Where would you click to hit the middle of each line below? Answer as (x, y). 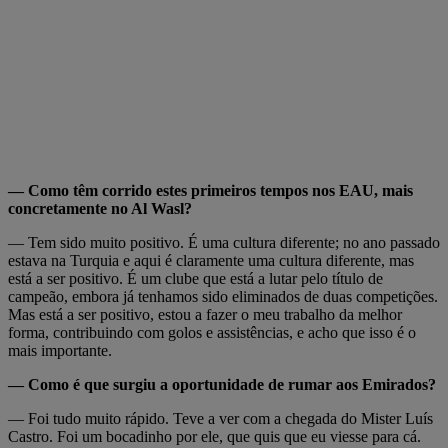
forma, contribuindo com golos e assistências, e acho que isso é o (212, 332)
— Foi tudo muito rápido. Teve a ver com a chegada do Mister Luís (220, 418)
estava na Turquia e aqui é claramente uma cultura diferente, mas (211, 260)
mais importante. (60, 350)
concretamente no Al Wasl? (100, 208)
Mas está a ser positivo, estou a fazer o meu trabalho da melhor (205, 314)
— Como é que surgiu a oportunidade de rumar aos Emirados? (222, 384)
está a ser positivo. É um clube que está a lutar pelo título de (195, 278)
